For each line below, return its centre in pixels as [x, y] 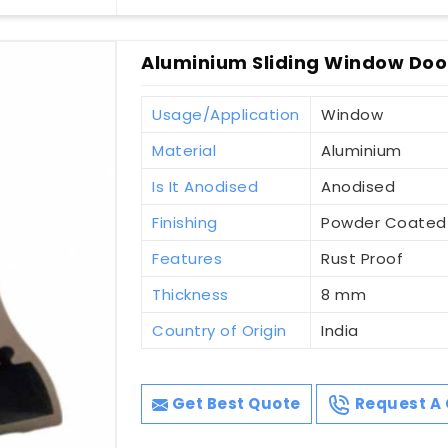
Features [187, 258]
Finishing [185, 222]
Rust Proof [362, 258]
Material [184, 150]
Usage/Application [226, 114]
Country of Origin [219, 330]
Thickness [190, 294]
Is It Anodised [205, 186]
